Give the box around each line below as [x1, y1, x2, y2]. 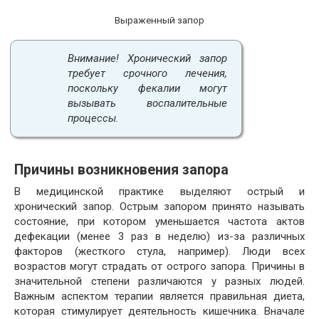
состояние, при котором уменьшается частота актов [14, 215, 305, 229]
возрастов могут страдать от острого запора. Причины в [14, 260, 305, 273]
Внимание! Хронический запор [68, 52, 228, 66]
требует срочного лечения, [68, 67, 228, 80]
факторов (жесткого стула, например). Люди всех [14, 245, 305, 258]
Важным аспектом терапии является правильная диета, [14, 290, 305, 303]
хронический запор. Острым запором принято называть [14, 200, 305, 214]
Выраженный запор [115, 14, 204, 26]
